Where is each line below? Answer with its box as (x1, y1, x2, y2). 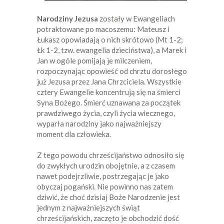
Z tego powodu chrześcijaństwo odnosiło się (37, 150, 184, 159)
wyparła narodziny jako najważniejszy (37, 118, 161, 128)
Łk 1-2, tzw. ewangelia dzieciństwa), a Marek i (37, 45, 186, 54)
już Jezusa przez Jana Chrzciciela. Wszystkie (37, 76, 181, 86)
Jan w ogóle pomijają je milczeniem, (37, 55, 152, 65)
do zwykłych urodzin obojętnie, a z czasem (37, 160, 175, 170)
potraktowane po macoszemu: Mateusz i (37, 24, 169, 33)
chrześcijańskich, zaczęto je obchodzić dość (37, 213, 179, 222)
